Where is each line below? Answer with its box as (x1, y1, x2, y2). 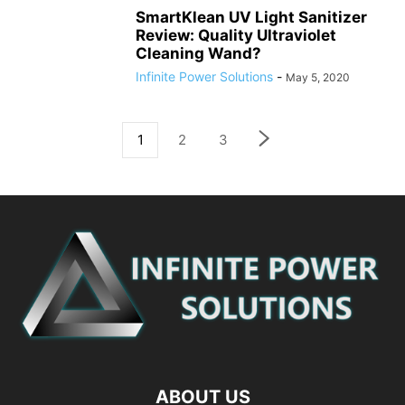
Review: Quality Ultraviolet (136, 26, 336, 44)
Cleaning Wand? (136, 44, 261, 62)
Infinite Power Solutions (136, 69, 273, 84)
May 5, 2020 (286, 71, 350, 84)
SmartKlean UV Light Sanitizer (136, 8, 367, 26)
